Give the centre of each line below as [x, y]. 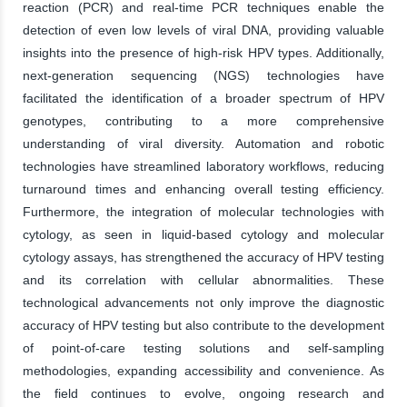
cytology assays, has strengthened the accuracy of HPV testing [203, 257]
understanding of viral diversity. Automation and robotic [203, 143]
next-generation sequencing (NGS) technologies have [203, 75]
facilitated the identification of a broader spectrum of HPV [203, 98]
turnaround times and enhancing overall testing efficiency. [203, 189]
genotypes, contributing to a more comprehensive [203, 120]
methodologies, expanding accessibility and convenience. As [203, 370]
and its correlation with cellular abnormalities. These [203, 279]
